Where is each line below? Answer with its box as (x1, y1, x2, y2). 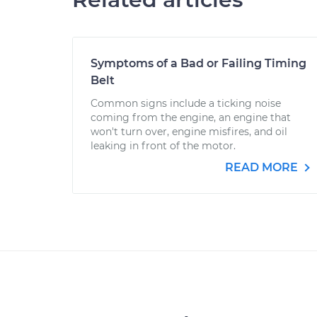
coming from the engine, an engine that (91, 111, 291, 124)
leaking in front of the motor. (91, 139, 236, 152)
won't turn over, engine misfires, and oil (91, 125, 287, 138)
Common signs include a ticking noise (91, 97, 281, 110)
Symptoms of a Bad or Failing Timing (91, 57, 306, 70)
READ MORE (225, 161, 301, 174)
